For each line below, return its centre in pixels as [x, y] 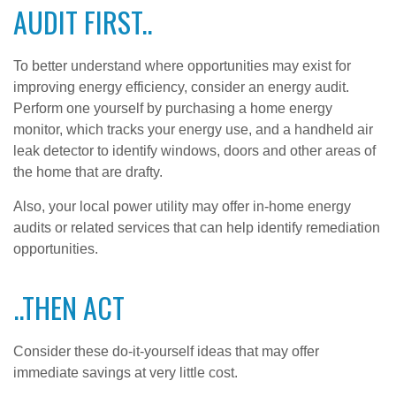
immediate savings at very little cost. [126, 373]
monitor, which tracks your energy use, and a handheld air [193, 129]
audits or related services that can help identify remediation [197, 228]
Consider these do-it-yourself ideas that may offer [166, 351]
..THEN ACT [69, 307]
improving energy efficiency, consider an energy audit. [181, 87]
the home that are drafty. [88, 172]
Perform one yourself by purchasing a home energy [173, 108]
